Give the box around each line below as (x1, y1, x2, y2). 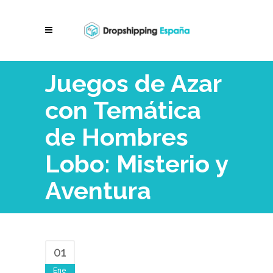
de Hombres (45, 122, 188, 151)
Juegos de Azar (45, 69, 221, 97)
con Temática (45, 96, 201, 124)
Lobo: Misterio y (45, 149, 228, 178)
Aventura (45, 176, 151, 205)
